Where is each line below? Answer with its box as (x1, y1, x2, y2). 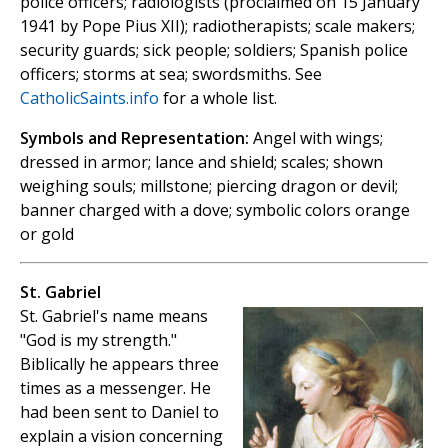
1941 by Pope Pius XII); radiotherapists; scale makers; (20, 15, 415, 38)
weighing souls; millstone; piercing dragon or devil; (20, 175, 398, 198)
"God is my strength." (20, 329, 177, 352)
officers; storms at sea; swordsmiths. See (20, 63, 322, 86)
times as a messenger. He (20, 377, 211, 400)
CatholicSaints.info (20, 87, 159, 110)
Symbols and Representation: (20, 127, 249, 150)
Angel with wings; (249, 127, 383, 150)
